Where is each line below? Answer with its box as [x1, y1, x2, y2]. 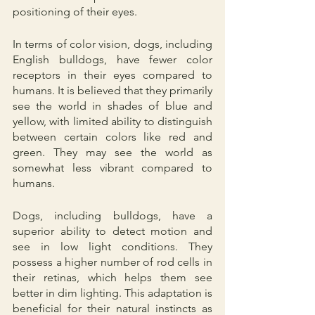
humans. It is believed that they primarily [13, 83, 212, 97]
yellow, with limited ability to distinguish [13, 114, 212, 128]
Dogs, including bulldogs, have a [13, 208, 212, 222]
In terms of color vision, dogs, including [13, 37, 212, 51]
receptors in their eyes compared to [13, 67, 212, 82]
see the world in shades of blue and [13, 98, 212, 112]
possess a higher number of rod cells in [13, 255, 212, 269]
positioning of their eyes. [13, 4, 137, 18]
